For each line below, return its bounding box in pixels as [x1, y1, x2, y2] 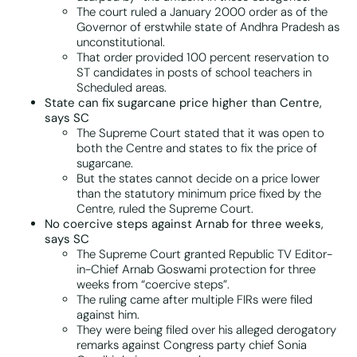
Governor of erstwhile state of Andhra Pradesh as [76, 19, 339, 36]
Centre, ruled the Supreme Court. [76, 201, 253, 218]
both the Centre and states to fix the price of [76, 140, 317, 157]
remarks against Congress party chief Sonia [76, 337, 307, 354]
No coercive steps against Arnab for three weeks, [45, 216, 324, 233]
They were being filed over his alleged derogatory [76, 322, 336, 339]
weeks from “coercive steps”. [76, 277, 229, 293]
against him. [76, 307, 139, 324]
